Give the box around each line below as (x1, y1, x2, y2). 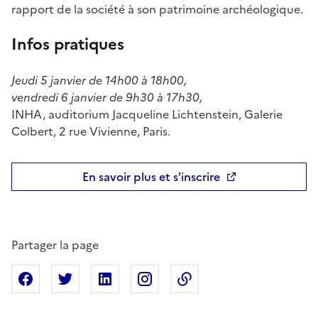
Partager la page (11, 236, 99, 253)
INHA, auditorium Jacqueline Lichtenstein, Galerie (11, 105, 283, 123)
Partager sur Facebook (43, 270, 163, 287)
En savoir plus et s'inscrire (82, 168, 220, 185)
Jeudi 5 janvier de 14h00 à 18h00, (11, 71, 187, 89)
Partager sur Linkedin (122, 270, 236, 287)
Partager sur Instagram (162, 270, 284, 287)
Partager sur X (82, 270, 158, 287)
